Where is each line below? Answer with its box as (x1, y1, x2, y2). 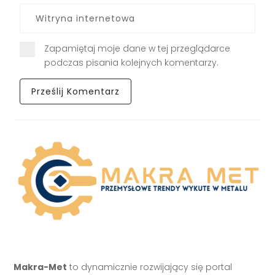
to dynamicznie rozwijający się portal (67, 260, 233, 273)
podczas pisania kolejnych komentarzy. (44, 56, 219, 69)
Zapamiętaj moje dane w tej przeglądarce (44, 42, 231, 55)
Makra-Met (14, 260, 68, 273)
